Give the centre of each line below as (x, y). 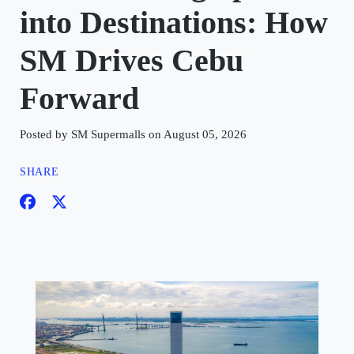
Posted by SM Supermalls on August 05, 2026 (133, 134)
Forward (79, 98)
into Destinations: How (174, 23)
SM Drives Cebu (132, 60)
